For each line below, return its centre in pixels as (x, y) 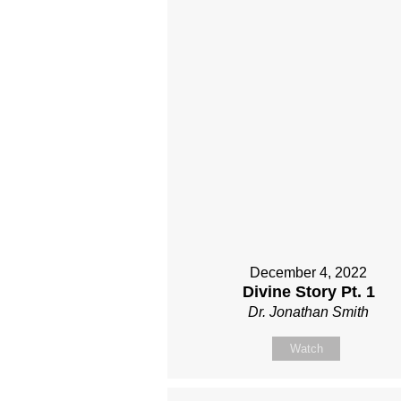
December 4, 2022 (309, 273)
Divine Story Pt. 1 (308, 292)
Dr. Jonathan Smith (309, 312)
